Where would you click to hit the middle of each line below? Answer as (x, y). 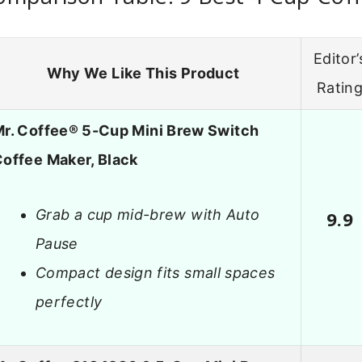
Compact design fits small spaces (156, 273)
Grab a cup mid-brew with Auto (148, 215)
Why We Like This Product (143, 73)
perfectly (69, 302)
